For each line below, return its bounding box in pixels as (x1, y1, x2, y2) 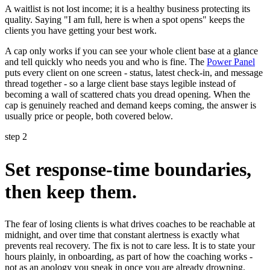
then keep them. (5, 180, 137, 202)
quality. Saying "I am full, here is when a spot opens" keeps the (5, 14, 245, 25)
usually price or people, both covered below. (5, 111, 173, 122)
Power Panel (207, 57, 255, 67)
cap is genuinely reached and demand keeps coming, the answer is (5, 100, 256, 111)
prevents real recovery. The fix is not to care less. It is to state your (5, 240, 255, 251)
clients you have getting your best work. (5, 25, 157, 36)
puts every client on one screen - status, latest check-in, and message (5, 67, 263, 78)
